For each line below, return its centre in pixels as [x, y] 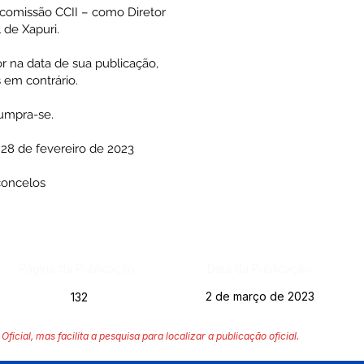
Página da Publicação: [78, 269]
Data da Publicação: [260, 269]
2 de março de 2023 [260, 296]
